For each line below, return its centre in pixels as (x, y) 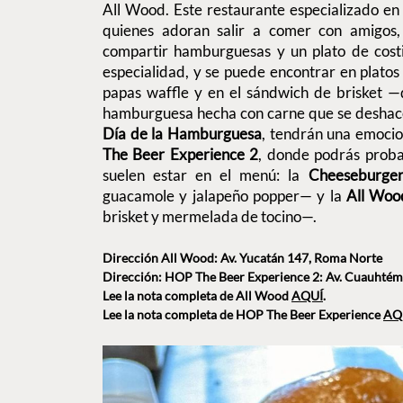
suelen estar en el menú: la (206, 175)
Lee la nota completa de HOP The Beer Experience (243, 315)
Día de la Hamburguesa (182, 134)
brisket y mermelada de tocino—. (210, 217)
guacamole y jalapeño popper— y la (225, 196)
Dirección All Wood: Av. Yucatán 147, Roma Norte (242, 258)
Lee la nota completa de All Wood (197, 296)
